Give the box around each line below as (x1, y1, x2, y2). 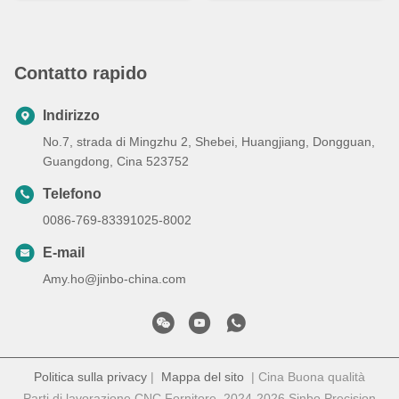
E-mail (43, 245, 85, 261)
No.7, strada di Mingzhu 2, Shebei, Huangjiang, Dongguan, (43, 134, 375, 150)
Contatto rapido (14, 63, 147, 84)
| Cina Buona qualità (244, 370, 365, 385)
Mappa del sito (161, 370, 244, 385)
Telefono (43, 186, 102, 202)
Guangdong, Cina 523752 (43, 154, 189, 169)
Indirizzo (43, 108, 100, 124)
